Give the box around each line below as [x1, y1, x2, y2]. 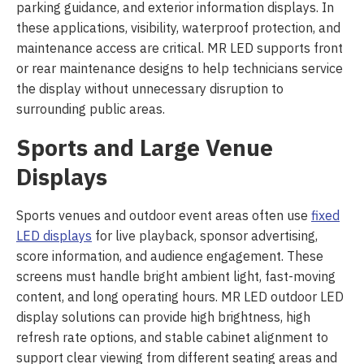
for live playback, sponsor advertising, [92, 227, 318, 247]
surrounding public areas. [16, 100, 165, 120]
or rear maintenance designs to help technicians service [16, 59, 343, 80]
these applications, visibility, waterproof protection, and [16, 19, 340, 39]
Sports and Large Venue [16, 132, 273, 167]
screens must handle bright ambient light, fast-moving [16, 267, 336, 288]
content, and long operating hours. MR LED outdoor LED [16, 288, 344, 308]
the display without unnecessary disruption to [16, 80, 284, 100]
